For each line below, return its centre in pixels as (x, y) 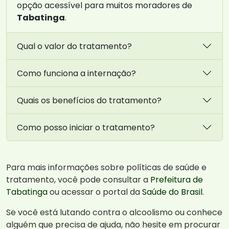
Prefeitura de (177, 180)
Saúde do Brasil (172, 192)
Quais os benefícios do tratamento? (89, 100)
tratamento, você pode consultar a (78, 180)
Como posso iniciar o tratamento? (86, 127)
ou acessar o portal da (95, 192)
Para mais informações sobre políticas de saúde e (106, 168)
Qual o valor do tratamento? (74, 46)
